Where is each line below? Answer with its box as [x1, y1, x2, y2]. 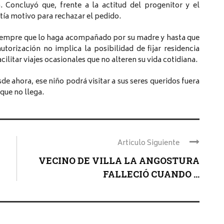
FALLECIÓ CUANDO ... [103, 167, 199, 180]
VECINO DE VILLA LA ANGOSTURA [38, 154, 199, 166]
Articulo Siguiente [117, 136, 179, 149]
